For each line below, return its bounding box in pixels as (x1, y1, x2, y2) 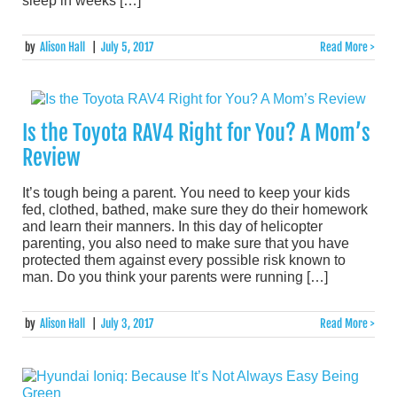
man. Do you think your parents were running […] (22, 269, 328, 285)
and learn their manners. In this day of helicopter (22, 219, 323, 235)
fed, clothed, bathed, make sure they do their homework (22, 202, 368, 218)
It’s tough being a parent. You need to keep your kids (22, 185, 350, 201)
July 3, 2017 (100, 316, 153, 331)
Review (22, 144, 81, 172)
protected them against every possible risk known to (22, 253, 346, 269)
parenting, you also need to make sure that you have (22, 236, 349, 252)
